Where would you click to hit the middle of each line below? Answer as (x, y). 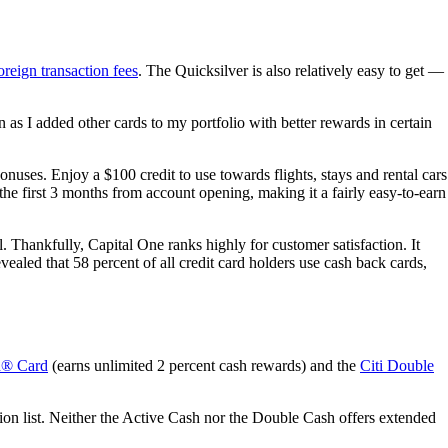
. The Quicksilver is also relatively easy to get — (291, 70)
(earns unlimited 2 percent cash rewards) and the (204, 365)
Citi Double (397, 365)
